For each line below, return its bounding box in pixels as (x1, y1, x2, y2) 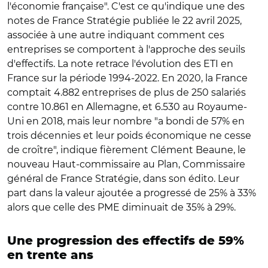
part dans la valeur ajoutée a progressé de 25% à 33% (7, 187, 256, 199)
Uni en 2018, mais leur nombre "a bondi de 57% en (7, 115, 245, 127)
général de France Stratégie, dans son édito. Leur (7, 172, 239, 184)
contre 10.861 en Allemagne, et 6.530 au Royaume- (7, 100, 247, 112)
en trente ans (7, 249, 93, 261)
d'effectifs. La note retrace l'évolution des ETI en (7, 57, 233, 69)
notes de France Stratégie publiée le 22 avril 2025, (7, 14, 242, 26)
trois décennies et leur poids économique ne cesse (7, 129, 251, 141)
